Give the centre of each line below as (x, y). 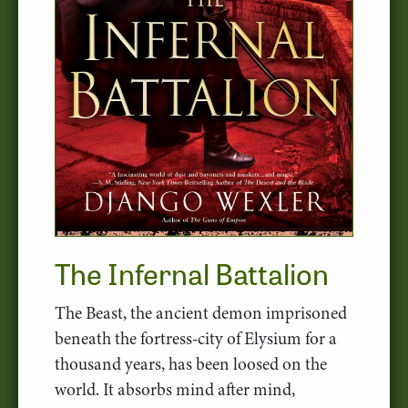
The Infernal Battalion (192, 272)
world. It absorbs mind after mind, (175, 389)
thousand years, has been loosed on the (191, 363)
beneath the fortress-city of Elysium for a (196, 338)
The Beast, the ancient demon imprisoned (201, 312)
